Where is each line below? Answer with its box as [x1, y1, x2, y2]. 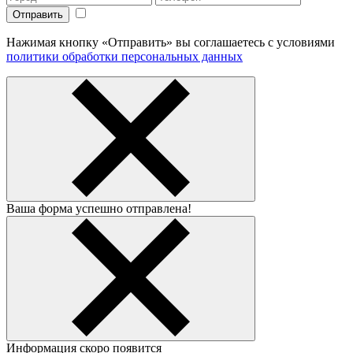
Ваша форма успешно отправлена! [6, 201, 191, 215]
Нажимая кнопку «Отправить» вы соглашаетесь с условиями [6, 35, 335, 49]
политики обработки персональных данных [6, 49, 243, 63]
